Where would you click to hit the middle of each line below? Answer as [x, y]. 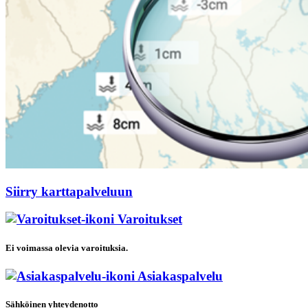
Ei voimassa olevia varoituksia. [67, 247]
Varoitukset [148, 219]
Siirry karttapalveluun [69, 191]
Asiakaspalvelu [179, 276]
